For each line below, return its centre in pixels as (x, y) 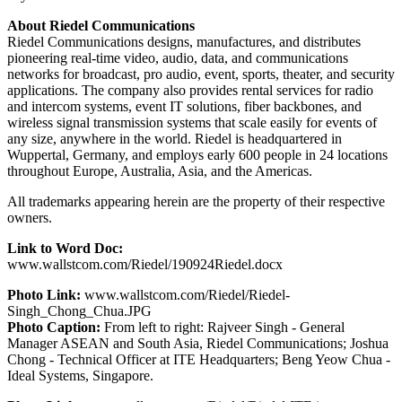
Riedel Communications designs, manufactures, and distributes (184, 41)
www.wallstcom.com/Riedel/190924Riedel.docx (145, 264)
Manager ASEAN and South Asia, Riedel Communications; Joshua (198, 343)
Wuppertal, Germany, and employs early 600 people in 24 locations (197, 154)
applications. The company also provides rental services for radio (190, 90)
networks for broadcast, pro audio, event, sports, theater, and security (201, 74)
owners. (30, 217)
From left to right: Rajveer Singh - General (223, 327)
